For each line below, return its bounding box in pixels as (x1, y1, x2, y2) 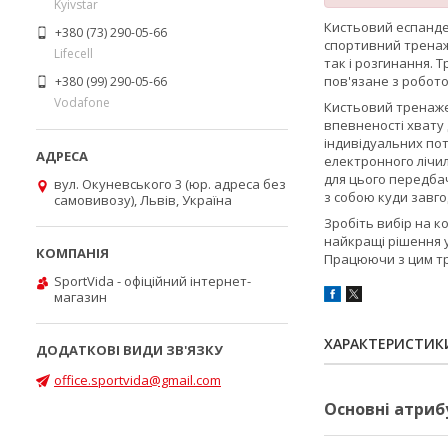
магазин (54, 288, 107, 306)
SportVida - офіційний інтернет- (54, 272, 251, 290)
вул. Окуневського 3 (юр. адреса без (54, 175, 286, 193)
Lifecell (54, 44, 93, 62)
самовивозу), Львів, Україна (54, 191, 232, 209)
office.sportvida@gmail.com (54, 370, 221, 389)
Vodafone (54, 93, 110, 111)
